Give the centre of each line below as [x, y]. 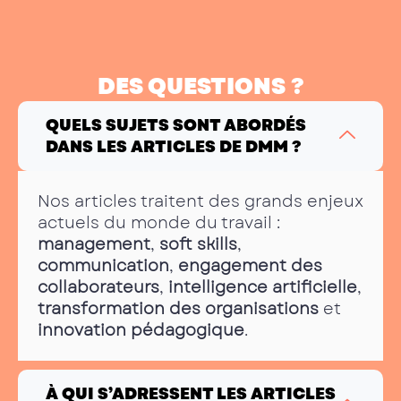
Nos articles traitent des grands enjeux [200, 201]
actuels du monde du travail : [159, 222]
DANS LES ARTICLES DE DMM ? [173, 146]
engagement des [250, 265]
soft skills [198, 244]
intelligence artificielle [263, 287]
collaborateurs [98, 287]
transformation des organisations [178, 308]
